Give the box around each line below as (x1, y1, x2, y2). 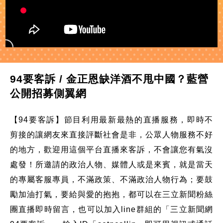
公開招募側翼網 (9, 87, 87, 99)
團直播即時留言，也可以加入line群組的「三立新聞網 (9, 205, 214, 214)
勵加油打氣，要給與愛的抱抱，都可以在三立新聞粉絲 (9, 190, 214, 199)
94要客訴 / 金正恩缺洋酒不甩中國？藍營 (9, 73, 209, 85)
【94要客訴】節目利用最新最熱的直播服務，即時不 (9, 115, 214, 124)
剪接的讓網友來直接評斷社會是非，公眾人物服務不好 (9, 130, 214, 139)
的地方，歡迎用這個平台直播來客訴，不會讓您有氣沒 (9, 145, 214, 154)
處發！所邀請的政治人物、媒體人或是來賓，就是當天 (9, 160, 214, 169)
